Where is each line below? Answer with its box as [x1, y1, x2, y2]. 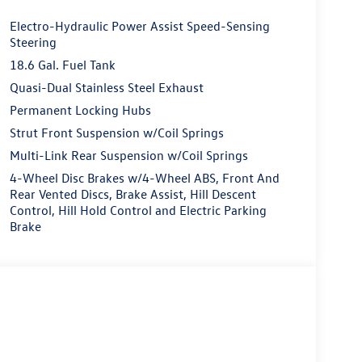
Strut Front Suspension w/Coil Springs [9, 124, 224, 141]
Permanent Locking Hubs [9, 102, 151, 119]
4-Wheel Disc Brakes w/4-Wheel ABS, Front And [9, 170, 280, 187]
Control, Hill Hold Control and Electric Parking [9, 202, 267, 219]
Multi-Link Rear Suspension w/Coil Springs [9, 147, 248, 164]
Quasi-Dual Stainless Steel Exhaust [9, 79, 204, 96]
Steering [9, 34, 57, 51]
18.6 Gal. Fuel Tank [9, 57, 116, 74]
